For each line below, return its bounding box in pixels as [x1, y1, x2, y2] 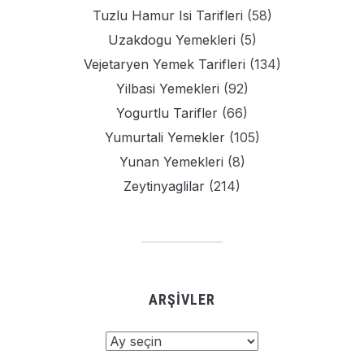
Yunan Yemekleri [119, 154, 223, 171]
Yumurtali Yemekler [104, 129, 225, 146]
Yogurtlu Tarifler [116, 105, 218, 122]
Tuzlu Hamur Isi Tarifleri [92, 7, 243, 24]
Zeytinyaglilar [123, 178, 205, 195]
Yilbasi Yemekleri [115, 80, 219, 97]
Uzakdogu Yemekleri [107, 32, 236, 49]
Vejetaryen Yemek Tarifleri [83, 56, 245, 73]
